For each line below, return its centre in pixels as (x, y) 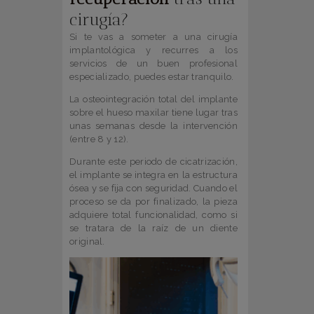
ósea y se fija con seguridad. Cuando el (153, 189)
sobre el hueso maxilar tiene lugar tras (153, 113)
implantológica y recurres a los (153, 50)
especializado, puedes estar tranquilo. (152, 77)
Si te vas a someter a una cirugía (153, 37)
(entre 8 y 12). (99, 139)
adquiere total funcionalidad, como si (153, 215)
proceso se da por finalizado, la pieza (153, 202)
